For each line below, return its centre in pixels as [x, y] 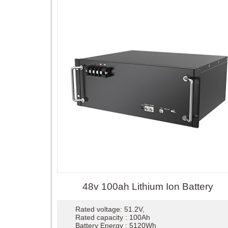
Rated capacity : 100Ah [112, 217]
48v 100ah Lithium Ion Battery [148, 186]
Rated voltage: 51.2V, [110, 209]
